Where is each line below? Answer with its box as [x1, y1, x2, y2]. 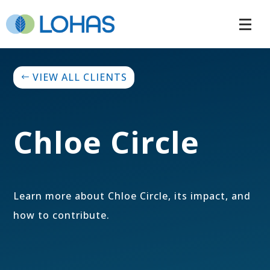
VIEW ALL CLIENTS [33, 70, 128, 84]
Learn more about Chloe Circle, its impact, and [13, 189, 251, 202]
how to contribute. [13, 208, 110, 222]
